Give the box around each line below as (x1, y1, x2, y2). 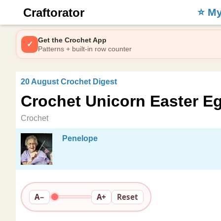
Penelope (62, 134, 98, 143)
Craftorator (23, 6, 84, 19)
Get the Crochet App (38, 36, 107, 44)
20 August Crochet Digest (21, 77, 117, 86)
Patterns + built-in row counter (38, 44, 132, 53)
